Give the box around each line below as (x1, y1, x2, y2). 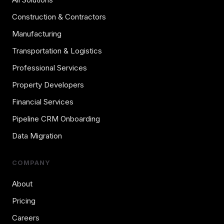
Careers (12, 213, 39, 223)
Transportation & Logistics (12, 46, 102, 56)
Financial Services (12, 97, 73, 107)
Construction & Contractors (12, 12, 106, 22)
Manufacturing (12, 29, 61, 39)
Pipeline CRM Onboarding (12, 114, 100, 124)
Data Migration (12, 131, 62, 141)
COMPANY (12, 158, 51, 167)
